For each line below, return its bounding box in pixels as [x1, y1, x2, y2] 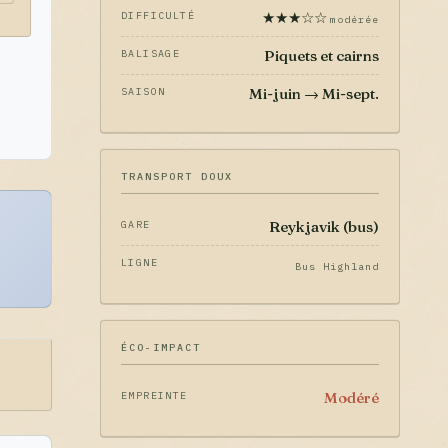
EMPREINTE [121, 389, 188, 402]
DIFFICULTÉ [121, 9, 195, 22]
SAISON [121, 85, 166, 98]
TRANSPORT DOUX [121, 170, 233, 183]
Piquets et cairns [264, 46, 379, 65]
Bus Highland [295, 260, 379, 273]
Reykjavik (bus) [269, 217, 379, 236]
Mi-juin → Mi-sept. [249, 84, 379, 103]
